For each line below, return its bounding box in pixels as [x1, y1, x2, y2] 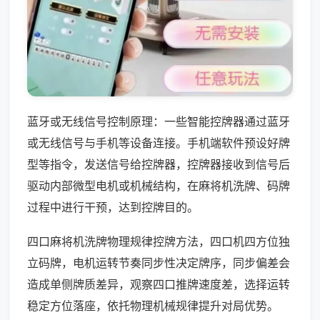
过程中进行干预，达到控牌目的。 [27, 199, 199, 214]
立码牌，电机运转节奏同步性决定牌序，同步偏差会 [27, 255, 290, 270]
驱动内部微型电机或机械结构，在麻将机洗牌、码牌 [27, 178, 290, 193]
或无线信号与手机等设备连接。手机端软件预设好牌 [27, 135, 290, 150]
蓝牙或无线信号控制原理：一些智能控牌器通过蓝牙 [27, 114, 290, 129]
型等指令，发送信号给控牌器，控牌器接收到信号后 [27, 156, 290, 171]
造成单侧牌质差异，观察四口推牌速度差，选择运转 [27, 276, 290, 291]
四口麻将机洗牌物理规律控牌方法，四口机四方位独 [27, 234, 290, 249]
